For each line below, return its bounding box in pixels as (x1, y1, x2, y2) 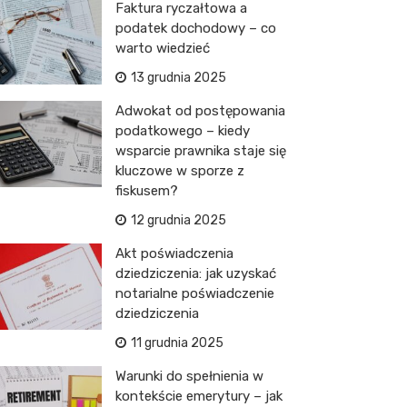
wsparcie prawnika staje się (115, 143, 286, 159)
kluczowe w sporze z (115, 163, 244, 179)
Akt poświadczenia (115, 245, 233, 262)
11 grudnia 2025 (131, 335, 223, 351)
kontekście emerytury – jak (115, 388, 283, 404)
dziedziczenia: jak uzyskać (115, 265, 276, 282)
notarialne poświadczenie (115, 285, 274, 302)
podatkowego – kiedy (115, 123, 250, 139)
